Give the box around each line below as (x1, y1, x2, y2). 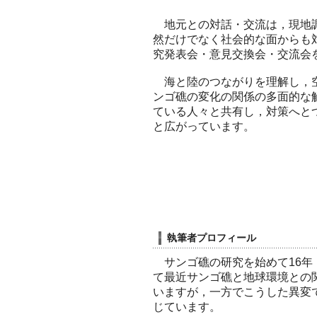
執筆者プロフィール (167, 232, 256, 243)
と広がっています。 (153, 120, 255, 132)
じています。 (153, 301, 221, 313)
